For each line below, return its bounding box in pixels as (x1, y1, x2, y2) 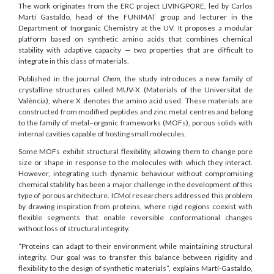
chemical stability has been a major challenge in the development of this (18, 180, 253, 190)
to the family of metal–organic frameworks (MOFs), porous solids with (18, 118, 253, 128)
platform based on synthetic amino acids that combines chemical (18, 34, 253, 44)
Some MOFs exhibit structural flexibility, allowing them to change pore (18, 147, 253, 157)
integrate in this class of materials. (18, 56, 129, 66)
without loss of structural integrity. (18, 224, 130, 234)
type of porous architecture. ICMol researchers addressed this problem (18, 191, 253, 201)
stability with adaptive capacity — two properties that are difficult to (18, 45, 253, 55)
